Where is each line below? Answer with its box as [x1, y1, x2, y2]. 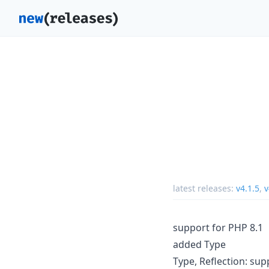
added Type [173, 237, 226, 251]
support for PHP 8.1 [173, 220, 263, 234]
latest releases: [173, 182, 236, 194]
